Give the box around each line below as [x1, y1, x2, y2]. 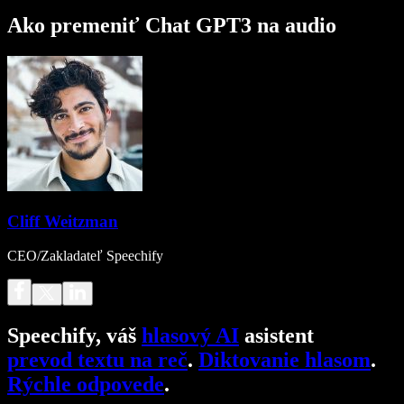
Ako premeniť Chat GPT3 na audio [7, 13, 336, 37]
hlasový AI [142, 324, 239, 348]
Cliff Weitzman [7, 211, 118, 231]
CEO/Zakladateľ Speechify [7, 248, 163, 264]
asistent [239, 324, 314, 348]
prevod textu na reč [7, 348, 188, 372]
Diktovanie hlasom [198, 348, 371, 372]
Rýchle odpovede [7, 372, 164, 397]
